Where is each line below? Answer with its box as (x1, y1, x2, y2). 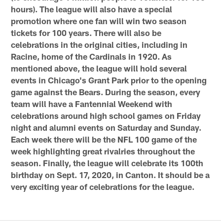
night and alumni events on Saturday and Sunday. (11, 122, 202, 132)
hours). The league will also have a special (11, 3, 173, 14)
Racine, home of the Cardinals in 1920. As (11, 51, 172, 61)
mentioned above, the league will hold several (11, 63, 187, 73)
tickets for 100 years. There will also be (11, 27, 162, 37)
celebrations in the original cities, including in (11, 39, 188, 49)
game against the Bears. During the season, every (11, 86, 201, 97)
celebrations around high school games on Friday (11, 110, 201, 120)
